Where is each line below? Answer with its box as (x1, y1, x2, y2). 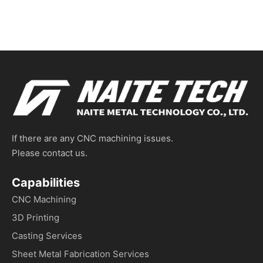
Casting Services (12, 230, 82, 241)
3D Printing (12, 211, 59, 223)
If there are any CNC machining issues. (12, 132, 173, 144)
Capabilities (12, 175, 80, 190)
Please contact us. (12, 147, 87, 159)
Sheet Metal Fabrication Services (12, 248, 149, 259)
